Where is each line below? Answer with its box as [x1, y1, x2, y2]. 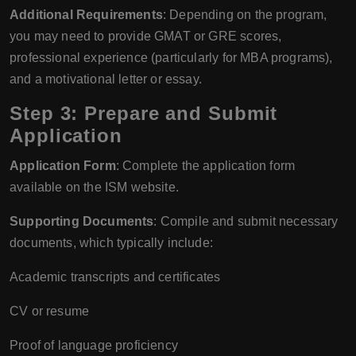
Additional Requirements [10, 7, 163, 21]
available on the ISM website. [10, 180, 179, 194]
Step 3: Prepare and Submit [10, 102, 278, 124]
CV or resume [10, 304, 90, 318]
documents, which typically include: [10, 235, 213, 250]
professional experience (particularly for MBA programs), [10, 50, 333, 64]
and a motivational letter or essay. [10, 72, 202, 86]
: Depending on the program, [162, 7, 327, 21]
